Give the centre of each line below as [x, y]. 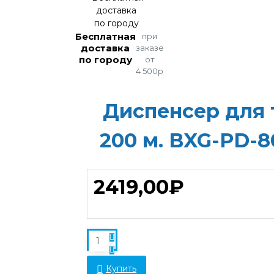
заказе [150, 47]
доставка [106, 48]
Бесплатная [105, 36]
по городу [105, 59]
